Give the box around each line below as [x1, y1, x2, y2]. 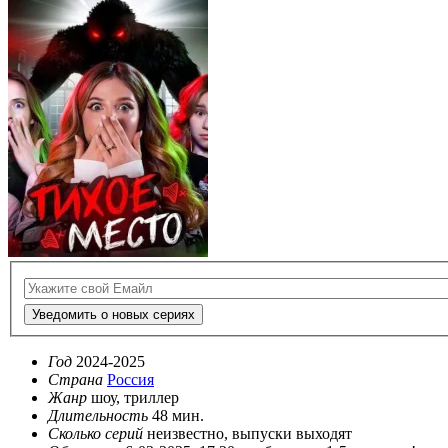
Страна [48, 371, 103, 389]
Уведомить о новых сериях [32, 307, 195, 323]
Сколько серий [48, 425, 143, 443]
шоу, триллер [91, 389, 179, 407]
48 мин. [152, 407, 204, 425]
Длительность [48, 407, 148, 425]
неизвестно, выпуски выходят [147, 425, 352, 443]
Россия [107, 371, 154, 389]
